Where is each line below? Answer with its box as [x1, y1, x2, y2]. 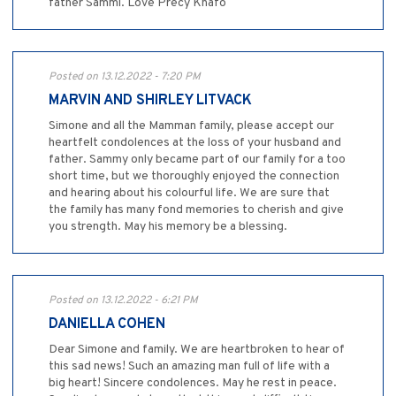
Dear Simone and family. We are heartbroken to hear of [49, 342, 345, 358]
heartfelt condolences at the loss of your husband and [49, 135, 341, 151]
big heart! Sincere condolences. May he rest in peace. [49, 376, 337, 392]
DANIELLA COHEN [49, 316, 165, 334]
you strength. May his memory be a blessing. [49, 219, 287, 235]
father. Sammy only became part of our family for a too [49, 152, 346, 168]
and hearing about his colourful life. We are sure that [49, 186, 330, 202]
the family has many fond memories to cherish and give [49, 202, 344, 218]
